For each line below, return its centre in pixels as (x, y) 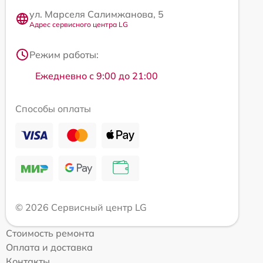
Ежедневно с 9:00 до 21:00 (97, 76)
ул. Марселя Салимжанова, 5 (97, 14)
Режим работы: (64, 55)
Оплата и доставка (49, 247)
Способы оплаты (53, 109)
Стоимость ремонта (50, 233)
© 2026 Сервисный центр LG (81, 208)
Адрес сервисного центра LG (79, 25)
